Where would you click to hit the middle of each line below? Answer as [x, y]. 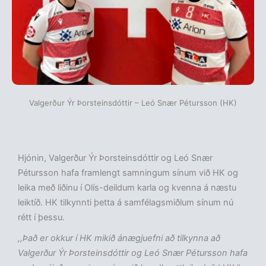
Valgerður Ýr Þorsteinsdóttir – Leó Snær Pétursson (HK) [133, 103]
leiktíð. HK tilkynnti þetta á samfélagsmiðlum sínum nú [126, 203]
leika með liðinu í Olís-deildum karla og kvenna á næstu [127, 188]
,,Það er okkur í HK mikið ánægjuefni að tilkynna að [119, 238]
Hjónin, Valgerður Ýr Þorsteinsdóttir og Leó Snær [115, 158]
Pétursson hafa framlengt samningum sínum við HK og [128, 173]
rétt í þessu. [41, 218]
